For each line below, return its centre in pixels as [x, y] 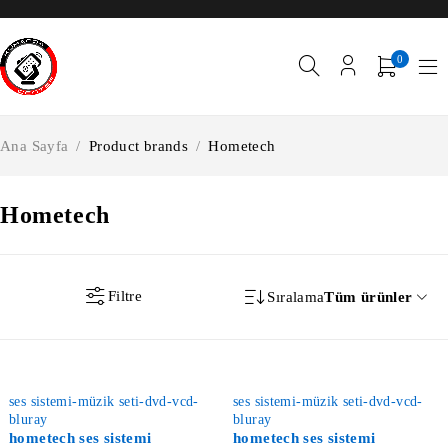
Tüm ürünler [368, 296]
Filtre [125, 296]
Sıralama [296, 296]
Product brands [138, 145]
